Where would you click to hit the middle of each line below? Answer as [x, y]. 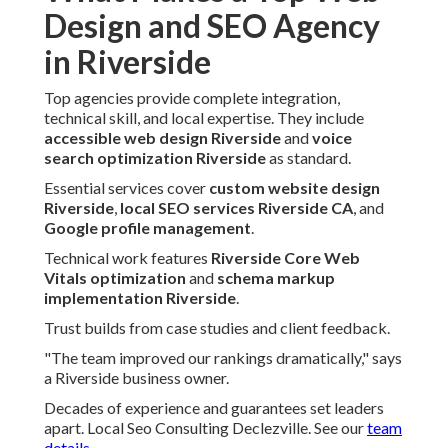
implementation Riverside [140, 298]
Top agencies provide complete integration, [192, 98]
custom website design [294, 188]
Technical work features [127, 258]
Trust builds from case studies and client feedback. [217, 328]
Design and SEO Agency [212, 26]
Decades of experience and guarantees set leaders [214, 408]
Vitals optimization [115, 278]
